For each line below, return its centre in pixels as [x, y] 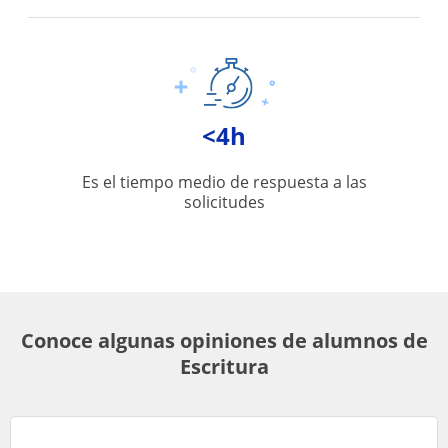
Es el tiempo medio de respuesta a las [224, 182]
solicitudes [224, 202]
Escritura [224, 366]
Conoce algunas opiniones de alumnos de [224, 340]
